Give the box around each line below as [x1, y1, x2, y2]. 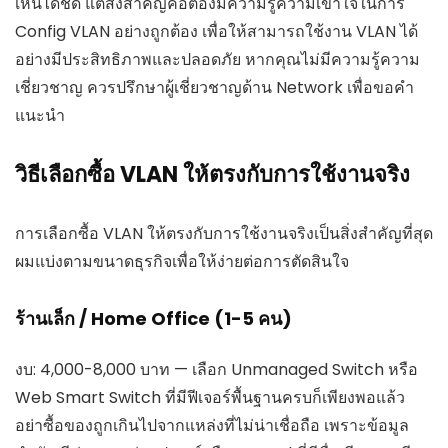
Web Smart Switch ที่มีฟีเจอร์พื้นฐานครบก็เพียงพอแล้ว [15, 386, 405, 410]
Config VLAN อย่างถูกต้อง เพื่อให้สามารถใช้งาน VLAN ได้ [15, 20, 418, 44]
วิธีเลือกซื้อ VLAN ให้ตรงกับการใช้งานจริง [15, 159, 410, 191]
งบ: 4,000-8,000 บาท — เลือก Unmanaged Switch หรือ [15, 358, 418, 382]
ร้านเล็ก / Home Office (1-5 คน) [15, 306, 292, 332]
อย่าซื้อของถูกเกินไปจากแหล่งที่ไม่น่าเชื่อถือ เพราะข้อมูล [15, 414, 409, 438]
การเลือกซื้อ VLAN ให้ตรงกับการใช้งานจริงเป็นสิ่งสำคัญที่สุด [15, 222, 433, 246]
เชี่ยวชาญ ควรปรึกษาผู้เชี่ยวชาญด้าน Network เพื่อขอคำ [15, 76, 414, 100]
